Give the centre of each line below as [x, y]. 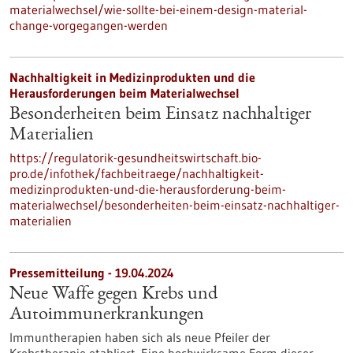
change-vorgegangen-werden [89, 25]
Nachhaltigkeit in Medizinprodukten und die [132, 77]
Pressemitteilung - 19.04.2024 [92, 273]
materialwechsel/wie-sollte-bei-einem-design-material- [158, 9]
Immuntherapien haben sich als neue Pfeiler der [140, 337]
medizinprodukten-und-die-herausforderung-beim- [148, 189]
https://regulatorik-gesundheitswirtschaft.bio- [136, 158]
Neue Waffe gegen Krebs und [113, 295]
